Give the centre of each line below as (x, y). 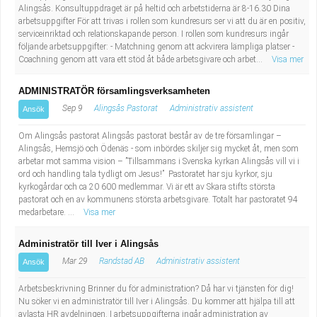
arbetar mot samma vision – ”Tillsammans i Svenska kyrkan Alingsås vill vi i (159, 161)
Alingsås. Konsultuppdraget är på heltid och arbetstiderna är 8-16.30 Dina (154, 8)
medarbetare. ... (47, 212)
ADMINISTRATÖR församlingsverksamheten (114, 91)
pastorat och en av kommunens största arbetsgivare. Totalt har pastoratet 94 (158, 200)
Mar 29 (74, 261)
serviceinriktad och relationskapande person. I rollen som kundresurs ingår (154, 34)
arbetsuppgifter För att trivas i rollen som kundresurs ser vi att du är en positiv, (162, 21)
